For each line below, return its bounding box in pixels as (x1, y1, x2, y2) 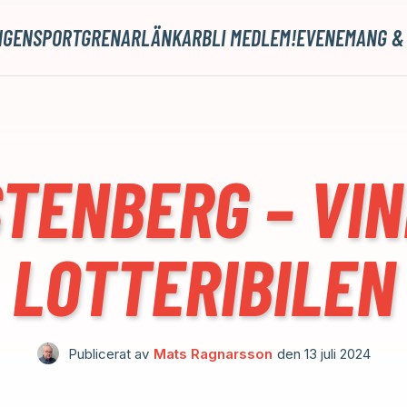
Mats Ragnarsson (153, 344, 273, 362)
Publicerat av (67, 344, 149, 362)
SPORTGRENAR (33, 25, 142, 51)
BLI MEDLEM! (202, 25, 297, 51)
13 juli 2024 (303, 344, 371, 362)
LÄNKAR (141, 25, 203, 51)
